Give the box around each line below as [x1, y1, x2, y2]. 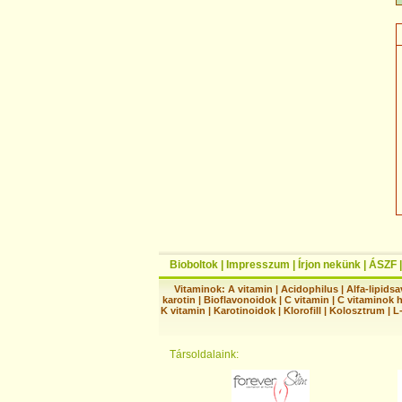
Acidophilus [280, 283, 338, 294]
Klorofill [284, 304, 321, 316]
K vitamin [161, 304, 205, 316]
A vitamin [227, 283, 273, 294]
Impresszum [226, 258, 290, 271]
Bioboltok [170, 258, 218, 271]
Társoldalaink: [170, 347, 239, 361]
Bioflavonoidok [204, 293, 276, 305]
